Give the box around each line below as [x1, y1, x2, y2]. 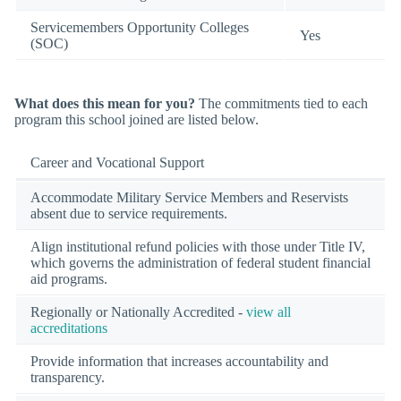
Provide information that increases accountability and [30, 353, 328, 369]
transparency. [30, 369, 105, 385]
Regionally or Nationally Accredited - [30, 303, 246, 320]
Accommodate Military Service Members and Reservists [30, 189, 348, 205]
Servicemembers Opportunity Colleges [30, 20, 249, 36]
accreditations [30, 320, 107, 336]
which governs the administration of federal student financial [30, 254, 371, 270]
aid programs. [30, 270, 107, 286]
